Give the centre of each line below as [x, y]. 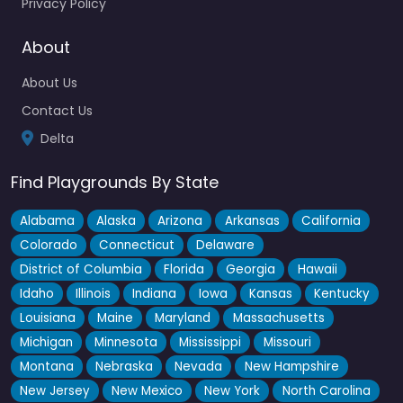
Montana [47, 366]
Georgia [251, 269]
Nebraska [125, 366]
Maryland [183, 318]
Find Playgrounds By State [115, 182]
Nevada [199, 366]
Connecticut [137, 245]
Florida [184, 269]
